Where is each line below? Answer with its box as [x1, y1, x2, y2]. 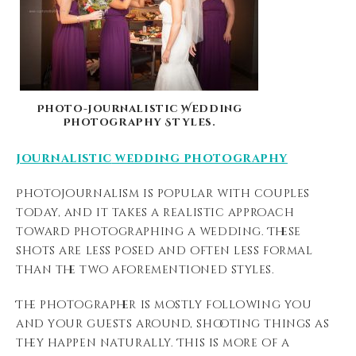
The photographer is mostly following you [16, 297, 312, 312]
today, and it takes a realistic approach [16, 205, 295, 220]
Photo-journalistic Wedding [36, 102, 242, 116]
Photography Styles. [62, 115, 216, 130]
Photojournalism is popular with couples [16, 186, 310, 201]
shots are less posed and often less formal [16, 243, 313, 258]
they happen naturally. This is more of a [16, 335, 290, 350]
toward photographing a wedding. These [16, 224, 301, 239]
